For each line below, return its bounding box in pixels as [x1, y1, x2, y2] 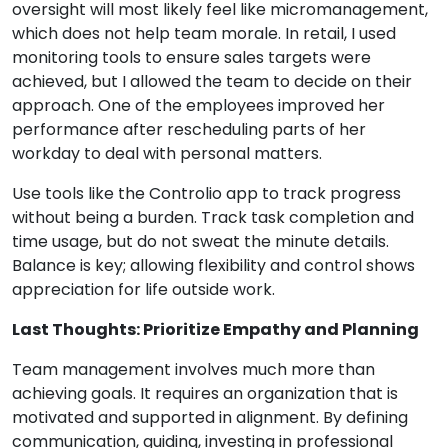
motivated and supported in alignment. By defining [12, 406, 408, 429]
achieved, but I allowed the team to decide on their [12, 70, 412, 93]
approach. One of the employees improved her [12, 94, 385, 117]
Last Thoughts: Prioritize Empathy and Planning [12, 318, 419, 341]
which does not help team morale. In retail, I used [12, 22, 396, 45]
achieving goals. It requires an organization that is [12, 382, 398, 405]
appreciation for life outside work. [12, 278, 275, 301]
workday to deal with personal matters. [12, 142, 322, 165]
